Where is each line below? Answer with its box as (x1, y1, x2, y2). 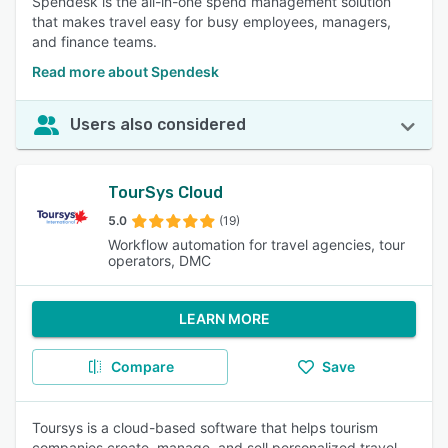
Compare (110, 358, 174, 375)
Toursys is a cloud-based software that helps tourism (32, 419, 378, 436)
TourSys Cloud (108, 183, 223, 202)
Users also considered (70, 115, 246, 134)
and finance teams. (32, 33, 157, 50)
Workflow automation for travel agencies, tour (108, 236, 405, 253)
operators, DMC (108, 252, 211, 269)
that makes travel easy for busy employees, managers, (32, 13, 391, 30)
